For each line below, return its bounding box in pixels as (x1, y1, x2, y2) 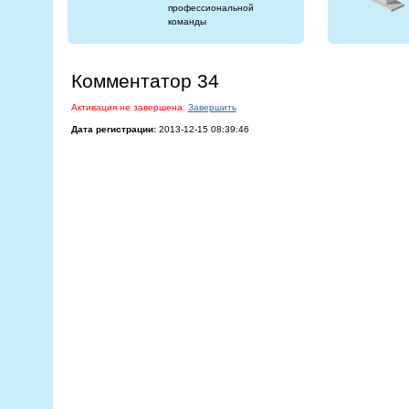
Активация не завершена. (70, 102, 185, 112)
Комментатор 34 (70, 70, 219, 91)
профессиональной (167, 3, 254, 13)
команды (167, 16, 206, 26)
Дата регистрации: (70, 124, 156, 134)
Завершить (187, 102, 236, 112)
